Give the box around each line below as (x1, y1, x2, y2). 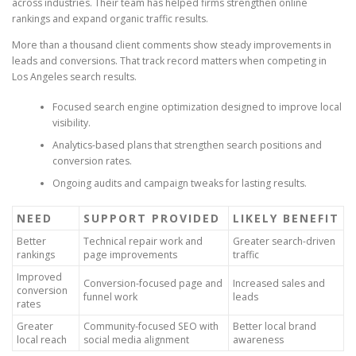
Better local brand (233, 319, 316, 334)
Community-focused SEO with (83, 319, 219, 334)
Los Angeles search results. (12, 69, 137, 83)
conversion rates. (52, 154, 132, 168)
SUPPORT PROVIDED (83, 211, 220, 226)
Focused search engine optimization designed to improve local (52, 100, 342, 114)
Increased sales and (233, 277, 325, 291)
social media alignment (83, 333, 189, 347)
